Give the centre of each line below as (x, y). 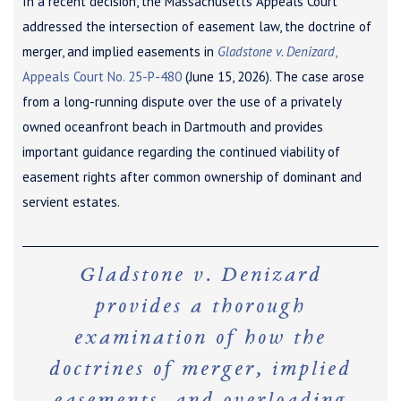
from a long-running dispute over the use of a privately (182, 101)
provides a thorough (200, 307)
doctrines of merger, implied (200, 370)
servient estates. (71, 201)
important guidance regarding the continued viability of (181, 151)
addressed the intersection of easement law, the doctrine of (197, 26)
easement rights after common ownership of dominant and (192, 176)
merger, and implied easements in (120, 51)
